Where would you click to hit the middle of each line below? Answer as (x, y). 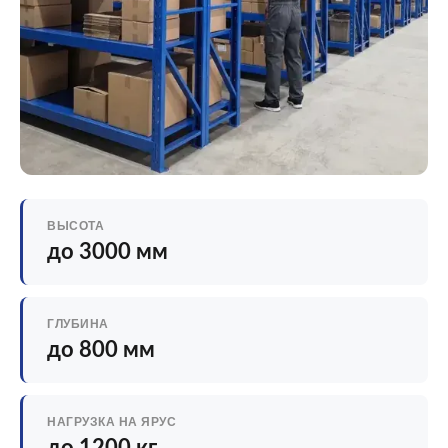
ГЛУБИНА (78, 324)
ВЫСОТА (75, 226)
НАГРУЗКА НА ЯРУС (111, 422)
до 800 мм (101, 350)
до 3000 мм (107, 252)
